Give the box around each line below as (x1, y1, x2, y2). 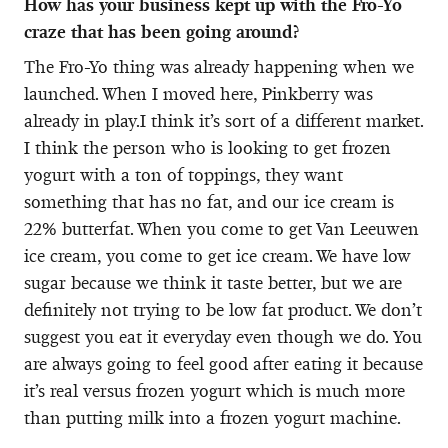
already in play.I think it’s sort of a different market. (24, 109, 423, 132)
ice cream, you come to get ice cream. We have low (24, 244, 411, 267)
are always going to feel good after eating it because (24, 352, 423, 375)
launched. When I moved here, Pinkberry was (24, 82, 373, 105)
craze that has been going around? (24, 20, 299, 43)
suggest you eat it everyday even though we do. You (24, 325, 422, 348)
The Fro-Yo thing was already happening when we (24, 55, 414, 78)
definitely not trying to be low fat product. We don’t (24, 298, 422, 321)
